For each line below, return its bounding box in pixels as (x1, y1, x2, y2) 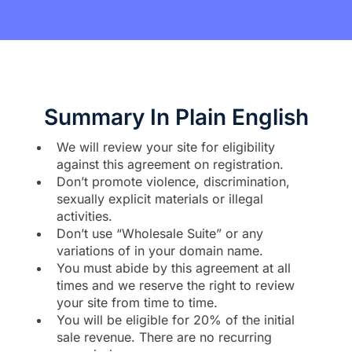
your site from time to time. (57, 294, 218, 310)
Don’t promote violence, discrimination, (57, 173, 290, 189)
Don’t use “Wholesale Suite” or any (57, 225, 263, 241)
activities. (57, 207, 112, 224)
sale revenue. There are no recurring (57, 328, 272, 345)
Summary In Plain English (43, 103, 309, 130)
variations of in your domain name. (57, 242, 263, 258)
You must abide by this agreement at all (57, 259, 291, 276)
